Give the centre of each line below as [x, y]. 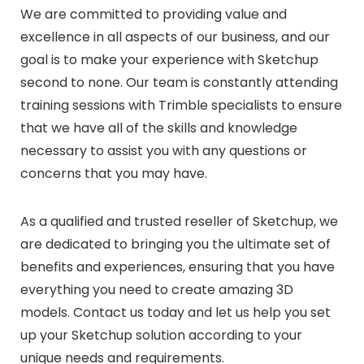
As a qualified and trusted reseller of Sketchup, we [179, 221]
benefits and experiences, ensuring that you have [178, 266]
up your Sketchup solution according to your [161, 335]
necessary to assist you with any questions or [164, 150]
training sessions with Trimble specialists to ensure [181, 105]
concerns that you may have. [114, 173]
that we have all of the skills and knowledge [159, 128]
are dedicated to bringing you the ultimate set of [175, 244]
